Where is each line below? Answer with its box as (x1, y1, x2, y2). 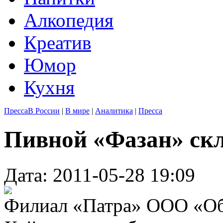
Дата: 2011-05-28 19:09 (4, 164, 195, 186)
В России (28, 107, 60, 115)
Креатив (24, 32, 91, 53)
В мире (65, 107, 90, 115)
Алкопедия (24, 9, 113, 31)
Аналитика (95, 107, 133, 115)
